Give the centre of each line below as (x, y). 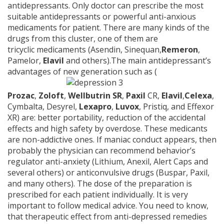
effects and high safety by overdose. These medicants (107, 129)
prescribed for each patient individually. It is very (98, 195)
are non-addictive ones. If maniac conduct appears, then (112, 140)
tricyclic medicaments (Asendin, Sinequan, (84, 50)
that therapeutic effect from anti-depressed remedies (107, 217)
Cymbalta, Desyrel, (43, 107)
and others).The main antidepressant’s (138, 61)
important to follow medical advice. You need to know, (108, 206)
